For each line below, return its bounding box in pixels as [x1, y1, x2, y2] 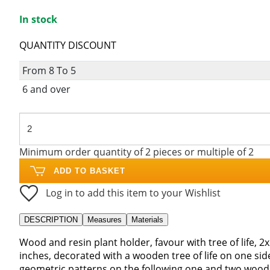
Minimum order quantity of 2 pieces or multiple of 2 [19, 145, 254, 159]
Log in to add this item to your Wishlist [46, 186, 221, 199]
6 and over [22, 82, 71, 96]
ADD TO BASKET [54, 166, 125, 175]
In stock [19, 12, 57, 26]
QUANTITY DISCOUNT [19, 39, 116, 52]
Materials [131, 215, 163, 224]
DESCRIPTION [24, 215, 78, 224]
